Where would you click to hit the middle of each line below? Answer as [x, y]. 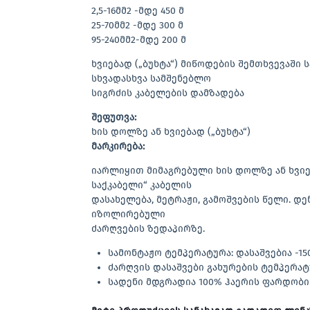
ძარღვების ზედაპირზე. [148, 229]
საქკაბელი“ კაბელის [142, 185]
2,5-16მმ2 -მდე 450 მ [138, 11]
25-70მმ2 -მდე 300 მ [137, 26]
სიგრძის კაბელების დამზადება [168, 93]
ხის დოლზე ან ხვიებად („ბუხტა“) [171, 132]
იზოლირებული [128, 215]
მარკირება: [118, 147]
